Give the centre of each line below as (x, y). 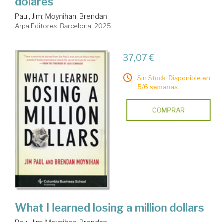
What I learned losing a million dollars (110, 208)
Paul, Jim (28, 16)
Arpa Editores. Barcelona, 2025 (63, 26)
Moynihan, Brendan (76, 16)
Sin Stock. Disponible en (173, 78)
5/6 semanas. (158, 86)
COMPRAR (168, 110)
